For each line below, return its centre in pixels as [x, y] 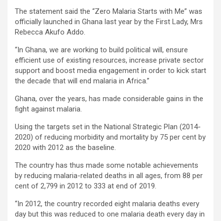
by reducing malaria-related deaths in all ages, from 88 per [109, 175]
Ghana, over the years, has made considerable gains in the [109, 98]
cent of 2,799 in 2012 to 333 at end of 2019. [86, 186]
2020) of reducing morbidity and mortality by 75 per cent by [110, 137]
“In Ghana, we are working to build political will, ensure [101, 50]
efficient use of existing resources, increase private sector [109, 60]
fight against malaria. [48, 109]
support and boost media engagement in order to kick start [110, 70]
